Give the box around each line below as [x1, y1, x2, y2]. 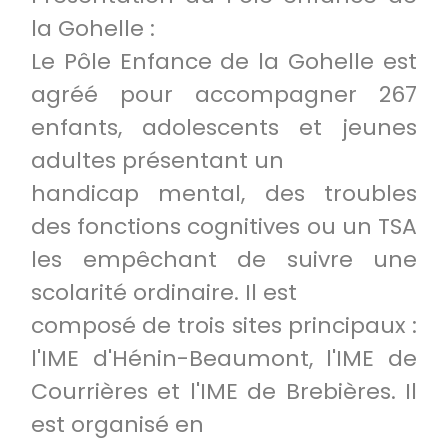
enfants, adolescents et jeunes [31, 112, 417, 143]
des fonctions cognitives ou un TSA [31, 211, 417, 242]
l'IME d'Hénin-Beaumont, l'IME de [31, 343, 417, 374]
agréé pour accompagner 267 [31, 79, 417, 110]
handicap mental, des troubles [31, 178, 417, 209]
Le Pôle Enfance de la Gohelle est [31, 46, 417, 77]
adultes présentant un [31, 145, 284, 176]
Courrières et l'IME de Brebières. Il [31, 376, 417, 407]
